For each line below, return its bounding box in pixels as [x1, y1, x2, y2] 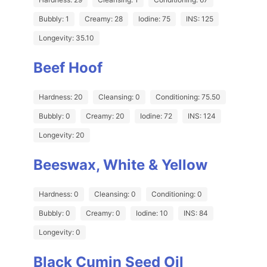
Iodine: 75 [138, 14, 170, 24]
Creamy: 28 [85, 14, 123, 24]
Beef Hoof [33, 59, 103, 77]
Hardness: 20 [39, 92, 83, 102]
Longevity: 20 [39, 131, 85, 140]
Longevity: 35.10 [39, 33, 94, 43]
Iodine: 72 [140, 111, 172, 121]
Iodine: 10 [136, 209, 168, 218]
